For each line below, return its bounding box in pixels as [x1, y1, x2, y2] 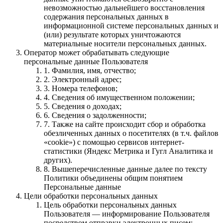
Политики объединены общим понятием [44, 173, 183, 182]
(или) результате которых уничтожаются [44, 30, 181, 39]
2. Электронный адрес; [44, 75, 121, 84]
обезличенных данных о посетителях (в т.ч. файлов [44, 128, 219, 137]
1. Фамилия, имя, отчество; [44, 66, 136, 75]
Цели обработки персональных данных [24, 191, 158, 200]
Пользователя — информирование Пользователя [44, 209, 210, 218]
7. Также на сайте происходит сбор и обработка [44, 119, 206, 128]
